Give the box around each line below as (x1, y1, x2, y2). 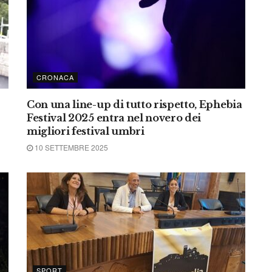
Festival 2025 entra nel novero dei (27, 112, 202, 124)
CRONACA (36, 72, 74, 82)
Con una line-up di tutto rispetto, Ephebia (27, 98, 242, 110)
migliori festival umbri (27, 125, 144, 137)
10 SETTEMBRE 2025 (33, 142, 108, 152)
